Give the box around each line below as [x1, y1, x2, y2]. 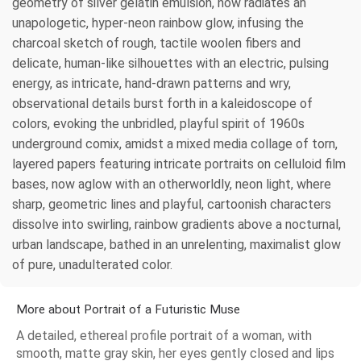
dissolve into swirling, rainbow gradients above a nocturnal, [12, 216, 341, 232]
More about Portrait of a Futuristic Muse [16, 301, 240, 317]
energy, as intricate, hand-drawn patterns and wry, [12, 75, 291, 91]
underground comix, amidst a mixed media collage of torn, [12, 135, 338, 151]
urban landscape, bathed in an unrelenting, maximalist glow [12, 236, 341, 252]
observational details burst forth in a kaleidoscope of [12, 95, 313, 111]
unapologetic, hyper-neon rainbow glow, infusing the [12, 15, 304, 31]
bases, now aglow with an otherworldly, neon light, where [12, 176, 331, 192]
